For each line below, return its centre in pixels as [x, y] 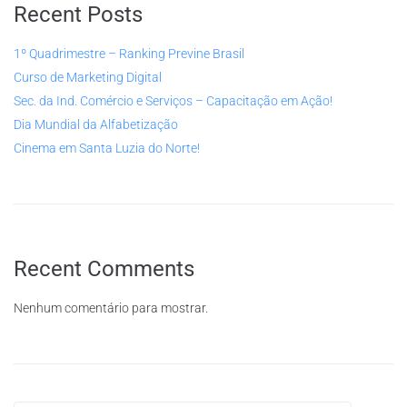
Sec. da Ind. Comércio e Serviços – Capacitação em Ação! [173, 101]
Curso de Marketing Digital [88, 78]
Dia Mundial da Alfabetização [96, 125]
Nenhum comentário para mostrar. [111, 308]
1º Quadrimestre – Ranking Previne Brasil [129, 54]
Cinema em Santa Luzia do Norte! [107, 149]
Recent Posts [78, 15]
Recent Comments [104, 269]
